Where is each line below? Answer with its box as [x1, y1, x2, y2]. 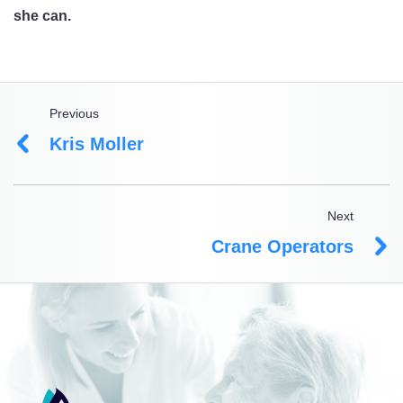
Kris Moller [49, 134, 144, 154]
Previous [49, 106, 99, 121]
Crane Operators [211, 237, 354, 256]
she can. [13, 8, 71, 23]
